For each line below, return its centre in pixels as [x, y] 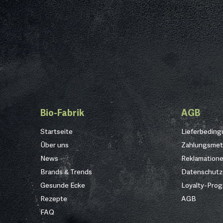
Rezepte [54, 198]
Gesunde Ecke [62, 185]
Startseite [56, 131]
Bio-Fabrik [62, 112]
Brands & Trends [66, 171]
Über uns [54, 144]
